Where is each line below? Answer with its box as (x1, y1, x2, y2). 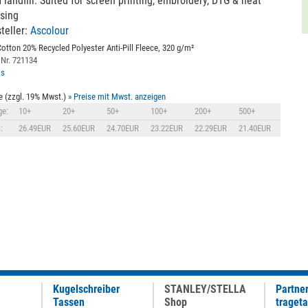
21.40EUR (239, 123, 272, 133)
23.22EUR (151, 123, 184, 133)
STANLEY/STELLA (164, 283, 246, 296)
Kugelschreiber (53, 283, 120, 296)
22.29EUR (195, 123, 228, 133)
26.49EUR (19, 123, 52, 133)
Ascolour (30, 24, 69, 37)
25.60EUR (63, 123, 96, 133)
